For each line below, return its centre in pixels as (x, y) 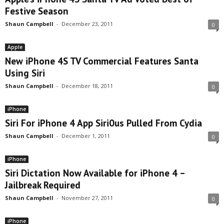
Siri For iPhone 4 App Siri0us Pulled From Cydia (103, 123)
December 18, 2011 (87, 86)
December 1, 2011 (86, 136)
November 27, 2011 (87, 198)
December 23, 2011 (87, 24)
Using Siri (25, 73)
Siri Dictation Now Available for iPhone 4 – (95, 173)
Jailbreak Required (43, 185)
